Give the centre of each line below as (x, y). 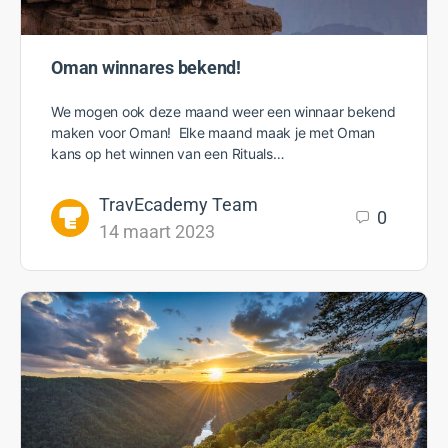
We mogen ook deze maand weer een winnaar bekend (223, 111)
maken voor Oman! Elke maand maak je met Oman (213, 132)
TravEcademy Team (178, 204)
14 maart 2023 (157, 231)
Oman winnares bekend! (146, 67)
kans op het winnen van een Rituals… (168, 153)
